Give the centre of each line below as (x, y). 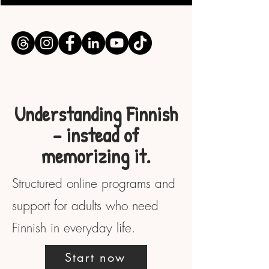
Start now (95, 257)
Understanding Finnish (96, 114)
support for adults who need (85, 205)
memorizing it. (96, 156)
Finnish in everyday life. (74, 228)
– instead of (96, 135)
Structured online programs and (94, 183)
